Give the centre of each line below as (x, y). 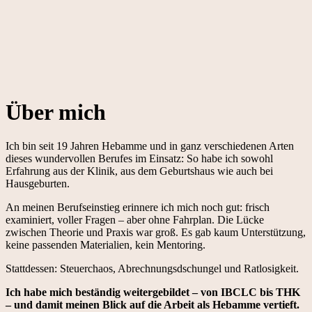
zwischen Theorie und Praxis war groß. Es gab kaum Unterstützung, (156, 233)
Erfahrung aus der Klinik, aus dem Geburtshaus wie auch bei (139, 171)
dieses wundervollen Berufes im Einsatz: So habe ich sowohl (139, 159)
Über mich (56, 112)
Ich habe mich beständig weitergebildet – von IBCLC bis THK (153, 292)
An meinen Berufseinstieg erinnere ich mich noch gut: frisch (138, 208)
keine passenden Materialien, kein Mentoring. (106, 245)
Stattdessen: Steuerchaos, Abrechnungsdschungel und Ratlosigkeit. (152, 269)
